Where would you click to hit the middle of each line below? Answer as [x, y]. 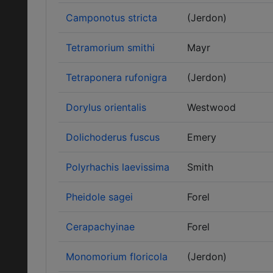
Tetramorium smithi [110, 48]
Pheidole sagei [99, 197]
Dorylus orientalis [106, 107]
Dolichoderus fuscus [113, 137]
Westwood [211, 107]
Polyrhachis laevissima [118, 167]
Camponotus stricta [112, 18]
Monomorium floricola [117, 257]
